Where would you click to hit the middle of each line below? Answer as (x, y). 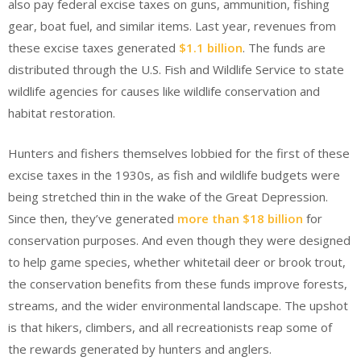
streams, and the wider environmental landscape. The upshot (178, 305)
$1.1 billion (211, 48)
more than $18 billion (240, 218)
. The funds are (284, 48)
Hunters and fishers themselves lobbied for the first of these (179, 153)
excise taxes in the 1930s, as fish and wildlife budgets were (174, 174)
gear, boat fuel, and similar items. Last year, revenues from (172, 26)
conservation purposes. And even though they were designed (179, 240)
